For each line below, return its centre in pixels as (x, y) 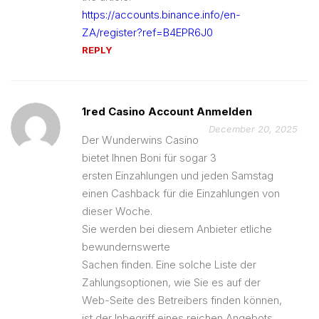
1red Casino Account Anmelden (167, 111)
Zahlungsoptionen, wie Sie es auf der (171, 282)
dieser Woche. (117, 211)
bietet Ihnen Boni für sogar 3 (149, 157)
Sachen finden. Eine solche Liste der (169, 264)
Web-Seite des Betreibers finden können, (182, 300)
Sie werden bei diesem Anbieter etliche (177, 229)
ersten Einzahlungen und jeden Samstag (178, 175)
